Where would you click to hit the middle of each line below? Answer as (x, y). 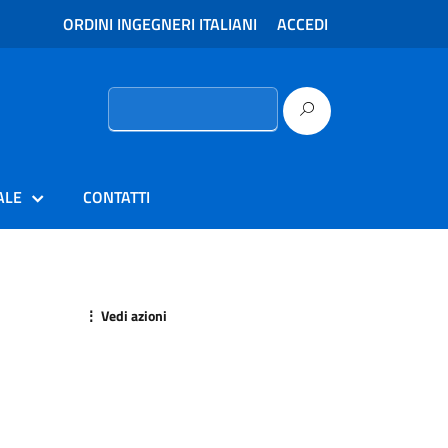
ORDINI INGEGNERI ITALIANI (160, 24)
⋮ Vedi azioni (125, 315)
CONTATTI (116, 197)
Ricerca (129, 96)
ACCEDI (302, 24)
